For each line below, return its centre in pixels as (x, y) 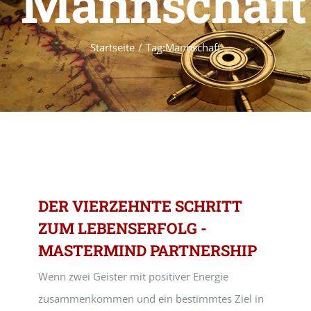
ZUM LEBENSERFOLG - (123, 228)
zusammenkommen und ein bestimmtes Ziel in (151, 299)
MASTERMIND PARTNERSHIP (148, 250)
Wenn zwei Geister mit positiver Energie (133, 276)
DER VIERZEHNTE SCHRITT (140, 206)
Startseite (112, 47)
